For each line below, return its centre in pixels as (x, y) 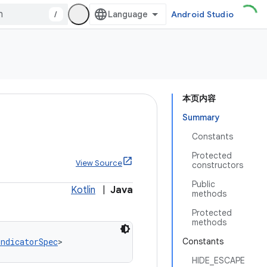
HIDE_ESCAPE (218, 260)
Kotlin (83, 190)
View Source (99, 163)
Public (204, 184)
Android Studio (202, 14)
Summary (201, 117)
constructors (218, 165)
